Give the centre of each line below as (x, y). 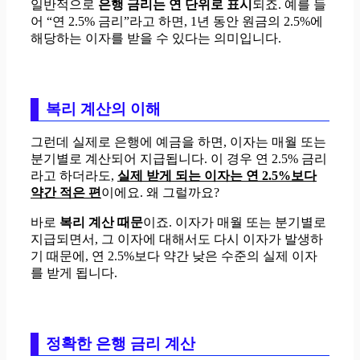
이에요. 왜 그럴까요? (160, 192)
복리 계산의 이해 (104, 108)
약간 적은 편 (66, 192)
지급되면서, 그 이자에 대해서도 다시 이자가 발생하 (177, 239)
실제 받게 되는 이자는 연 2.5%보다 (217, 175)
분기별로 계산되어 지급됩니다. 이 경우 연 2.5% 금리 (179, 158)
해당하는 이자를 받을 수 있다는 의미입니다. (156, 38)
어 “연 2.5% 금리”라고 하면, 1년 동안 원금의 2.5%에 (177, 21)
